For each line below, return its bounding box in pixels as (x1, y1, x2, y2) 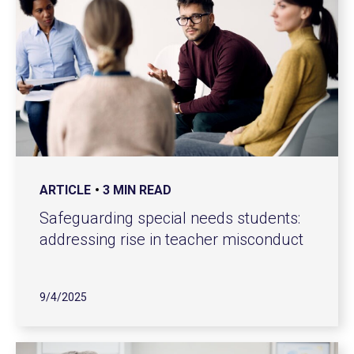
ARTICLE (40, 182, 91, 198)
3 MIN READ (103, 182, 171, 198)
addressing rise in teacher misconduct (40, 229, 303, 249)
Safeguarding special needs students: (40, 208, 300, 228)
